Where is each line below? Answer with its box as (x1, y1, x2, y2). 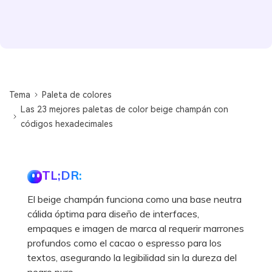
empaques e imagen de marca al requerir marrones (27, 222, 244, 234)
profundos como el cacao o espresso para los (27, 236, 222, 249)
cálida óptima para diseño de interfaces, (27, 207, 199, 220)
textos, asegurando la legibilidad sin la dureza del (27, 251, 237, 263)
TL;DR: (42, 167, 82, 183)
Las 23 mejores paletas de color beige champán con (21, 104, 229, 114)
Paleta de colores (42, 89, 112, 100)
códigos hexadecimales (21, 118, 114, 129)
